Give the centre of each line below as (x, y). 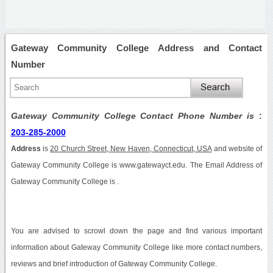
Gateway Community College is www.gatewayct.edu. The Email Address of (136, 165)
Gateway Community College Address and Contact (136, 48)
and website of (237, 148)
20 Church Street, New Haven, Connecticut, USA (131, 148)
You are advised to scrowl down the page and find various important (136, 231)
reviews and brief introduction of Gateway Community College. (114, 264)
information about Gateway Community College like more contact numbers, (136, 247)
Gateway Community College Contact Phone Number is (135, 115)
